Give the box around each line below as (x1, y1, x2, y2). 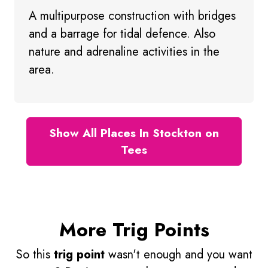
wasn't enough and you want (104, 245, 252, 263)
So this (16, 245, 54, 263)
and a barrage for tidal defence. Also (29, 25, 215, 43)
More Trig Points (59, 215, 209, 243)
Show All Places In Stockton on (49, 124, 219, 142)
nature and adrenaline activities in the (29, 43, 220, 61)
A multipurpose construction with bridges (29, 7, 236, 25)
